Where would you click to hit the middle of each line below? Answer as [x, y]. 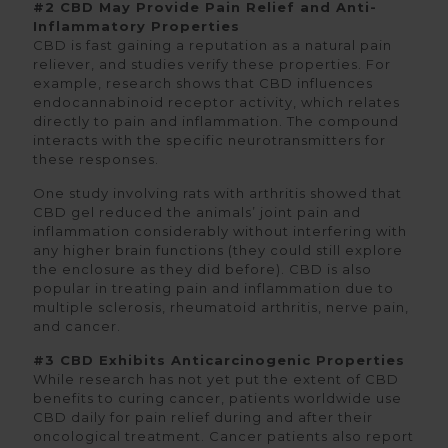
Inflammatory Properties [136, 26]
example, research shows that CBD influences [203, 83]
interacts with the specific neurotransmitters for [209, 140]
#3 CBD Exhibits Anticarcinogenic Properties [219, 360]
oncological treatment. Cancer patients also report [223, 436]
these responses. [96, 159]
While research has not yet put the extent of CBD [216, 379]
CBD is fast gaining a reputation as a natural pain [212, 45]
